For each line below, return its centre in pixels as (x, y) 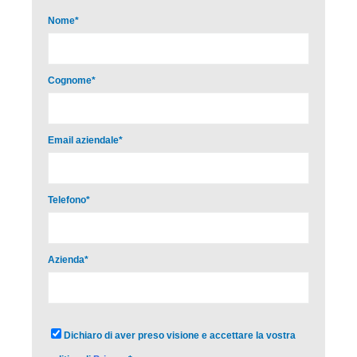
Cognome (70, 80)
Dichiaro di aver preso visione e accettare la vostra (180, 335)
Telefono (67, 200)
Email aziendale (83, 140)
